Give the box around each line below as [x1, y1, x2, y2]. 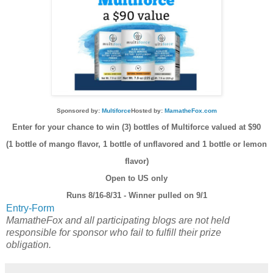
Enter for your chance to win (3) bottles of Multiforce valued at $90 [12, 122, 261, 132]
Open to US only [105, 174, 168, 183]
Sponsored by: [56, 107, 102, 115]
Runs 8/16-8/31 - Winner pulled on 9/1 [66, 191, 207, 200]
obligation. [6, 239, 51, 250]
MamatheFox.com [164, 107, 217, 115]
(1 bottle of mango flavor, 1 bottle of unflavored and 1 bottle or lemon [6, 140, 267, 149]
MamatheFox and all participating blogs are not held [6, 215, 230, 226]
